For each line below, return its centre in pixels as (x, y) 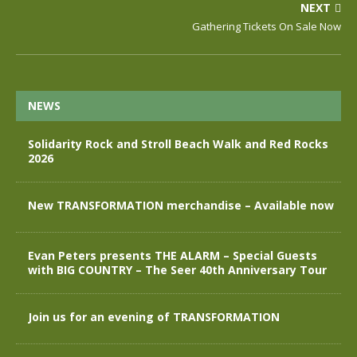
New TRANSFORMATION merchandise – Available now (181, 205)
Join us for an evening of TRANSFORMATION (154, 316)
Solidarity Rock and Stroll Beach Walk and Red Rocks (178, 143)
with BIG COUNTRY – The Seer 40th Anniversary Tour (177, 269)
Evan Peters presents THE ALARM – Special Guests (173, 255)
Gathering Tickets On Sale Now (267, 26)
